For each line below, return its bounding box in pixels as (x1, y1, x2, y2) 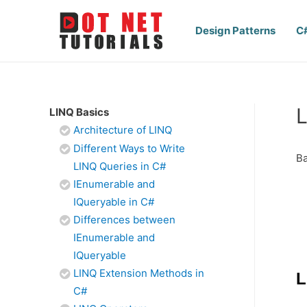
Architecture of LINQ (73, 123, 172, 136)
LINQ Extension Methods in (73, 267, 204, 280)
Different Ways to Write (73, 142, 185, 155)
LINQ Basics (49, 106, 109, 119)
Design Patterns (195, 24, 275, 37)
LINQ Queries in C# (73, 160, 166, 173)
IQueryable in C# (73, 195, 154, 208)
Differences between (73, 213, 175, 226)
